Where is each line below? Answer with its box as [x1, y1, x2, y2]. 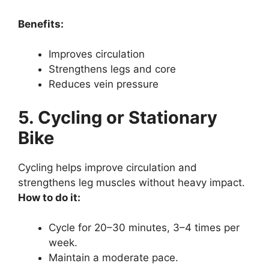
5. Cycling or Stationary [18, 106, 217, 128]
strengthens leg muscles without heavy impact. [18, 176, 245, 189]
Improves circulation [49, 48, 145, 60]
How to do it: [18, 191, 80, 204]
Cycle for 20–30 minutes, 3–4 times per [49, 222, 240, 234]
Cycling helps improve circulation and [18, 161, 197, 174]
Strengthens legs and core [49, 63, 176, 75]
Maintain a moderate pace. [49, 252, 178, 264]
